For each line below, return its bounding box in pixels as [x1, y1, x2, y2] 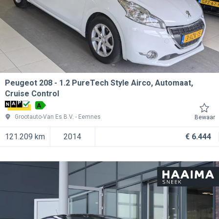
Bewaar [195, 114, 215, 121]
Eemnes [78, 113, 101, 120]
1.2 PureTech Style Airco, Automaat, [59, 78, 193, 88]
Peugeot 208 [5, 78, 52, 88]
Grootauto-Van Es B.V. [15, 113, 74, 120]
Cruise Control [5, 89, 59, 98]
